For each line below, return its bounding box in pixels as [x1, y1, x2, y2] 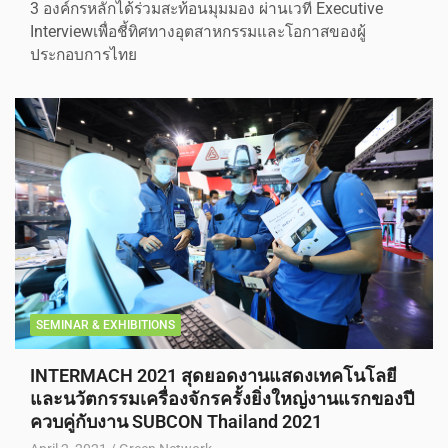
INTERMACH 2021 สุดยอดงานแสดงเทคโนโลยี [30, 365, 397, 387]
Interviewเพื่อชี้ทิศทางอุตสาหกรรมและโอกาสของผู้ [30, 23, 366, 42]
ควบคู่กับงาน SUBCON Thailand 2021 [30, 411, 322, 433]
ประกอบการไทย [30, 46, 137, 65]
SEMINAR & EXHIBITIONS [36, 318, 175, 333]
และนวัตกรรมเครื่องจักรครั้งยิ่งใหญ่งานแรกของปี [30, 388, 414, 410]
